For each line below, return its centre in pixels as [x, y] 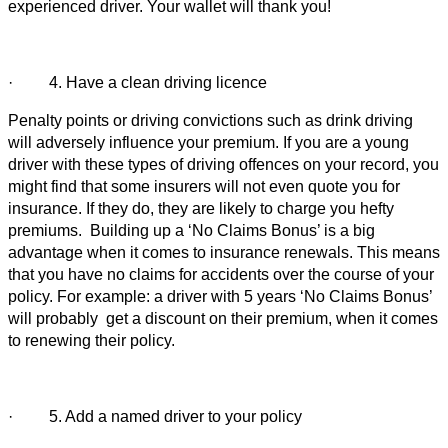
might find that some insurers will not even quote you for [204, 186]
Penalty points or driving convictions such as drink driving [210, 120]
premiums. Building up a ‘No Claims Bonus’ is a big [191, 230]
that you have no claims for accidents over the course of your [221, 274]
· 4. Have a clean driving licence [137, 82]
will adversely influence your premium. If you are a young [208, 142]
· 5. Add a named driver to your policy [155, 416]
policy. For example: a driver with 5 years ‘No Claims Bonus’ [220, 296]
